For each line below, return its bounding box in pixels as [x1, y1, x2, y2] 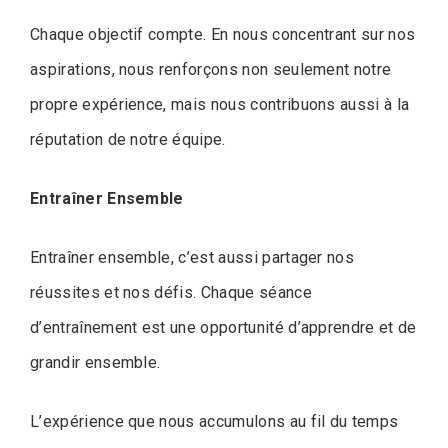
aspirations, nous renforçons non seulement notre [30, 59, 392, 79]
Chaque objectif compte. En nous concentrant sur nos [30, 24, 416, 44]
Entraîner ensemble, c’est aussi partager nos [30, 247, 355, 267]
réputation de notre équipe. [30, 129, 226, 149]
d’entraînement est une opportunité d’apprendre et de [30, 317, 417, 337]
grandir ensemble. [30, 352, 161, 372]
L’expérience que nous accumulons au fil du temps [30, 411, 399, 431]
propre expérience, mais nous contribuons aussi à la [30, 94, 410, 114]
